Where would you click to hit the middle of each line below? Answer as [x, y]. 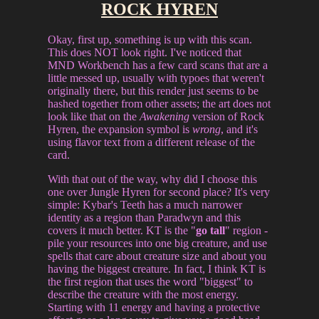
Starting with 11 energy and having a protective [154, 307]
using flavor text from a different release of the [152, 142]
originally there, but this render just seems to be [153, 90]
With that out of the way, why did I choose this [153, 179]
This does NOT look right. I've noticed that [145, 52]
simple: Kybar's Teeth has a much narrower [145, 204]
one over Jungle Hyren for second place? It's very [159, 192]
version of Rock [227, 116]
